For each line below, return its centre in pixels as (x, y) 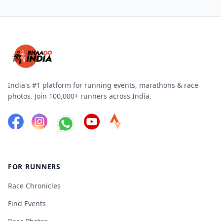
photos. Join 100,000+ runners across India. (80, 96)
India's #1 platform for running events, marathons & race (103, 85)
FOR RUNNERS (34, 166)
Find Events (27, 203)
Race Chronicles (34, 185)
